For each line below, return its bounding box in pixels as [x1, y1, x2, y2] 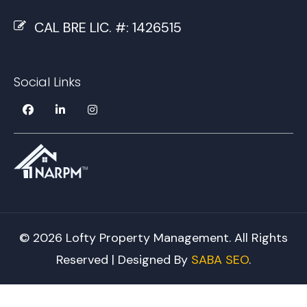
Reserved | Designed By [56, 251, 191, 269]
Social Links [14, 73, 81, 91]
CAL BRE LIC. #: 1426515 [34, 18, 182, 36]
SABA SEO [191, 251, 249, 269]
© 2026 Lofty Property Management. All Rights [19, 230, 288, 247]
